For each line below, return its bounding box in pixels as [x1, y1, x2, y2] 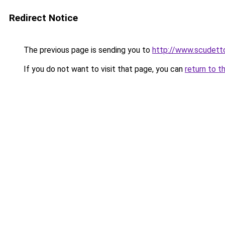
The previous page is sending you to [22, 45, 152, 55]
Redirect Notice [9, 12, 78, 24]
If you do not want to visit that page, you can [22, 64, 185, 74]
